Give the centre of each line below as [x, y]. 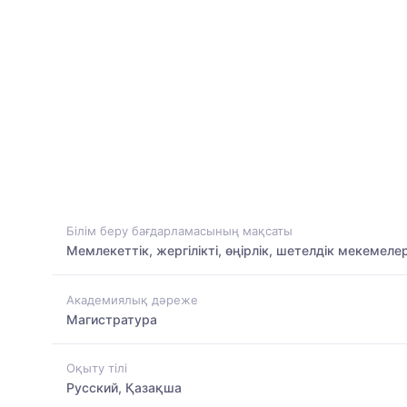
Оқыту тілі [97, 367]
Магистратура [112, 319]
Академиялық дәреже [132, 299]
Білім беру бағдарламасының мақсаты [179, 231]
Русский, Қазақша [124, 387]
